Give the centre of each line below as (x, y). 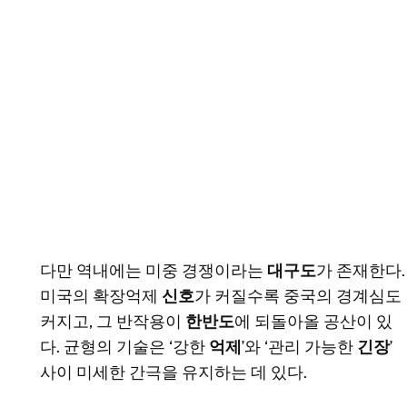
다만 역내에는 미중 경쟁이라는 (154, 271)
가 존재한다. (361, 271)
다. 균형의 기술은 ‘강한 (124, 347)
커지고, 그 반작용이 (113, 322)
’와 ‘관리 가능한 (299, 347)
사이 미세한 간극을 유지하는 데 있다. (174, 373)
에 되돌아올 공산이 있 (313, 322)
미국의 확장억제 (101, 297)
